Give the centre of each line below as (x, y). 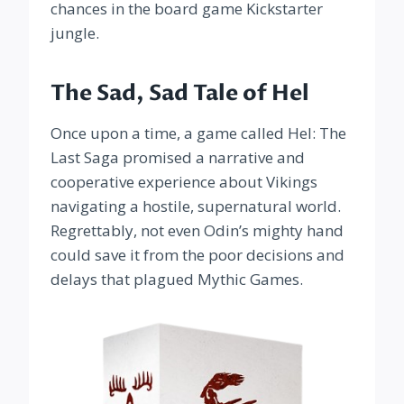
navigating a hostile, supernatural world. (196, 207)
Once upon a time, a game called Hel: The (198, 133)
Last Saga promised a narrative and (178, 158)
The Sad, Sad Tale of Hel (180, 94)
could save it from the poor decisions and (197, 255)
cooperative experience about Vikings (184, 182)
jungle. (75, 33)
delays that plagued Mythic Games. (177, 280)
